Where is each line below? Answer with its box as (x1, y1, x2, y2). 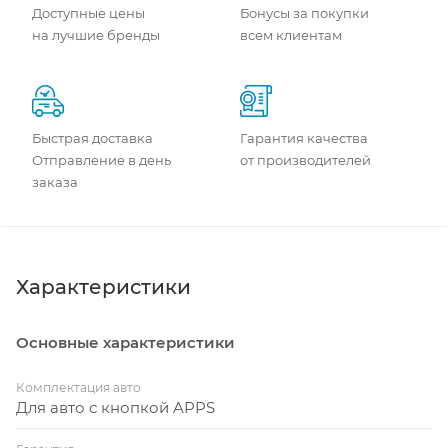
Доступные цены (32, 4, 145, 21)
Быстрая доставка (32, 129, 153, 146)
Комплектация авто (16, 379, 141, 395)
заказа (32, 173, 78, 190)
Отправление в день (32, 151, 171, 168)
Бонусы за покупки (240, 4, 369, 21)
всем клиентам (240, 26, 342, 43)
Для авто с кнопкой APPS (16, 397, 215, 417)
